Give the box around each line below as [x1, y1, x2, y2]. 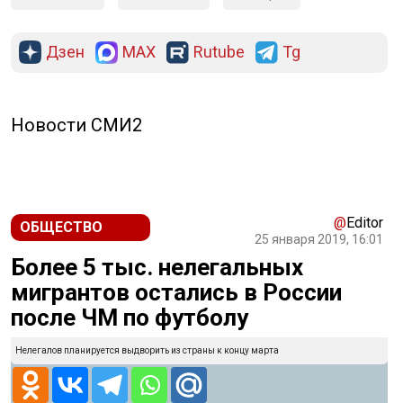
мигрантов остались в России [11, 279, 342, 307]
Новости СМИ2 [11, 114, 142, 137]
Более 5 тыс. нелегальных [11, 254, 303, 282]
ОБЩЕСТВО [20, 219, 103, 237]
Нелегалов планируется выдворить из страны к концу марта [15, 345, 279, 356]
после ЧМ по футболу [11, 304, 248, 332]
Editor [346, 214, 383, 232]
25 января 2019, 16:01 [255, 232, 383, 247]
